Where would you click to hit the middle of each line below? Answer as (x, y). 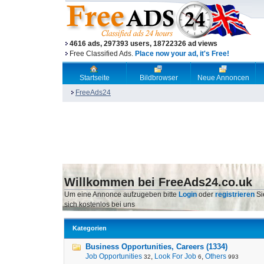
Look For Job (175, 256)
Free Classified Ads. (102, 54)
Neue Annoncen (223, 78)
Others (216, 256)
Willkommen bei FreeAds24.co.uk (158, 182)
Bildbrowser (159, 78)
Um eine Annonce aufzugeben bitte (121, 194)
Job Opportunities (114, 256)
